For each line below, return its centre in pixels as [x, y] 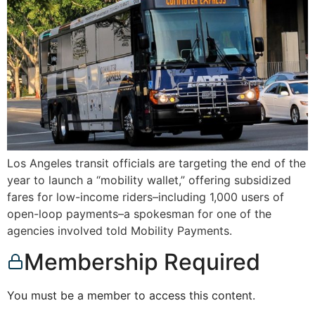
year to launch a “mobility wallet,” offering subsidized [149, 180]
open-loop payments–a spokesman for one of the [139, 214]
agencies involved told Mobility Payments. [120, 231]
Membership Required [142, 262]
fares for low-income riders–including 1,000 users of [146, 197]
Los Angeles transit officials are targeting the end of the [156, 163]
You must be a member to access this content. [131, 296]
